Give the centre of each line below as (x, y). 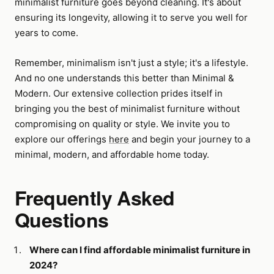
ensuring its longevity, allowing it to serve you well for (131, 17)
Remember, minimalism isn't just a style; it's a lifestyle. (131, 63)
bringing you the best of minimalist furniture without (127, 109)
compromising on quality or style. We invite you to (122, 124)
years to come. (46, 33)
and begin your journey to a (190, 139)
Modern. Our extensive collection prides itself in (119, 93)
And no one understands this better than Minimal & (124, 78)
